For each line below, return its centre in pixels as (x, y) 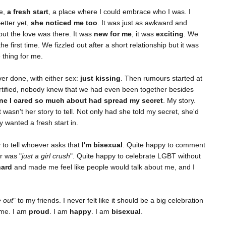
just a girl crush (46, 156)
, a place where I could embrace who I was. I (120, 12)
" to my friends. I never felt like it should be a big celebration (108, 201)
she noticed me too (64, 23)
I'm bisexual (102, 145)
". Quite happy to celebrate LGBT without (135, 156)
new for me (113, 34)
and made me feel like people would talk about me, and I (104, 167)
